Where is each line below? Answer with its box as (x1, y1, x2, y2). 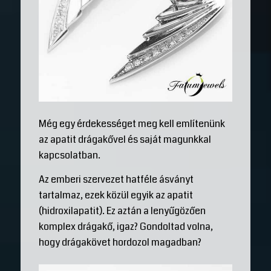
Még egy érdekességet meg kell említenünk (38, 117, 225, 131)
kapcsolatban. (38, 148, 100, 163)
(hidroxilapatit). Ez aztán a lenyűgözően (38, 203, 206, 218)
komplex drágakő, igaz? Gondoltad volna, (38, 219, 213, 233)
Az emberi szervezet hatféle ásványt (38, 172, 194, 186)
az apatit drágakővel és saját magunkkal (38, 132, 211, 147)
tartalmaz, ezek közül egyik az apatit (38, 188, 193, 202)
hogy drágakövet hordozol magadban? (38, 235, 201, 249)
